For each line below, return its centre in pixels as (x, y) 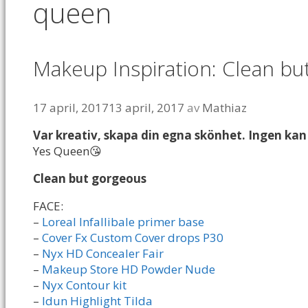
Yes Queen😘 (67, 151)
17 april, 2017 (71, 108)
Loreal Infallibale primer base (123, 222)
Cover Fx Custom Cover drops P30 (133, 238)
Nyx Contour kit (86, 285)
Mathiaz (224, 108)
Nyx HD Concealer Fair (103, 254)
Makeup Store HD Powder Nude (129, 269)
